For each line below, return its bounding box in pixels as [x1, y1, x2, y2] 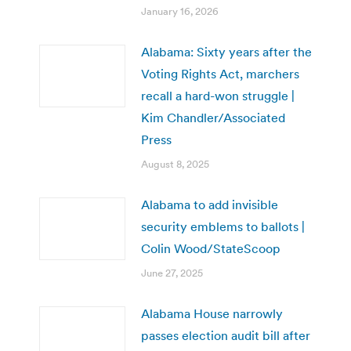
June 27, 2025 [141, 266, 203, 280]
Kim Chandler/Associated [141, 109, 285, 125]
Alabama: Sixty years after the [141, 43, 312, 60]
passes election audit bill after [141, 327, 310, 343]
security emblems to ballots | [141, 218, 305, 234]
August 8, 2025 [141, 157, 209, 171]
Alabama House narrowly [141, 305, 283, 321]
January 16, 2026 [141, 4, 219, 18]
